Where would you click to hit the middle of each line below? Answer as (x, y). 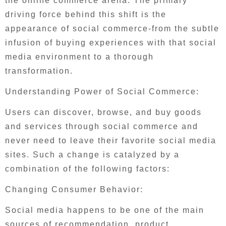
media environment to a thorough (79, 57)
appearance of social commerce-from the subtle (112, 29)
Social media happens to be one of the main (105, 210)
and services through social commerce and (102, 126)
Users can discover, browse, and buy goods (103, 112)
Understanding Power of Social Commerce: (102, 92)
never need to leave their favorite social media (111, 140)
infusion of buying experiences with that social (111, 43)
